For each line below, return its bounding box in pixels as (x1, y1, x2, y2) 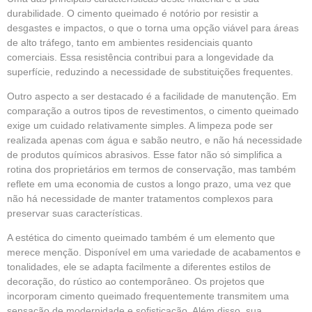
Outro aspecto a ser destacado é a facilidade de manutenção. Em (7, 90, 297, 102)
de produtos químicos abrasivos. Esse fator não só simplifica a (7, 148, 282, 160)
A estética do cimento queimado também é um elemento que (7, 232, 275, 244)
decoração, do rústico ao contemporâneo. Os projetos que (7, 276, 265, 288)
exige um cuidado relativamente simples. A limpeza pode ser (7, 119, 273, 131)
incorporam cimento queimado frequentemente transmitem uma (7, 290, 289, 302)
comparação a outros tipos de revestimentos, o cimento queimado (7, 104, 299, 116)
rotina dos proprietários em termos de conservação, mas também (7, 163, 296, 175)
